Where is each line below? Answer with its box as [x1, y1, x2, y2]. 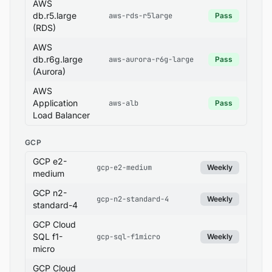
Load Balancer [33, 110, 90, 120]
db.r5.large [33, 10, 76, 21]
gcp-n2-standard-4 [97, 194, 169, 204]
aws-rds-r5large [109, 11, 172, 21]
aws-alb [109, 98, 138, 108]
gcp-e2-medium [97, 163, 152, 172]
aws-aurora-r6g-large [109, 55, 194, 64]
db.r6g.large [33, 54, 83, 64]
